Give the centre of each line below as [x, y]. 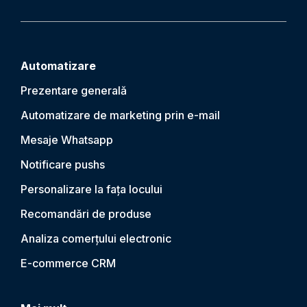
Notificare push [60, 164]
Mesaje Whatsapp [67, 140]
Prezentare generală [74, 90]
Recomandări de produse [86, 214]
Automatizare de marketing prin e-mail [120, 115]
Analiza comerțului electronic [96, 238]
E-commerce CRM [68, 263]
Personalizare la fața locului [91, 189]
